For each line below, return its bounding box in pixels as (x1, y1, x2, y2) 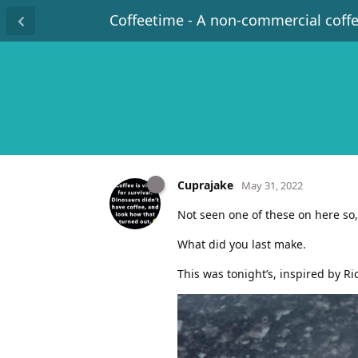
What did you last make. (177, 236, 306, 252)
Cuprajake (177, 177, 233, 193)
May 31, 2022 (241, 177, 303, 193)
